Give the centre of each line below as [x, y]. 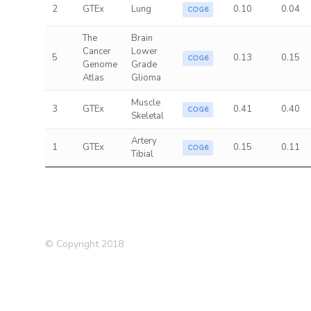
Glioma [146, 78]
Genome [100, 65]
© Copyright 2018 [84, 244]
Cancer [96, 51]
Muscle [145, 103]
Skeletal [147, 116]
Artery [144, 141]
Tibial [142, 154]
